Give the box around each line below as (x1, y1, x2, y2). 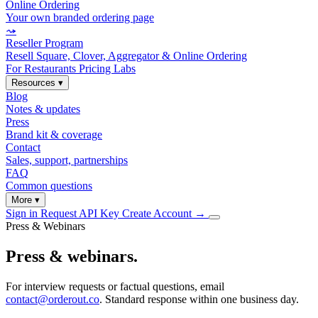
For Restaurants (6, 62, 79, 75)
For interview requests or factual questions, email (6, 280, 224, 292)
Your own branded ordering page (6, 11, 154, 23)
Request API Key (40, 207, 122, 219)
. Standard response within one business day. (99, 292, 299, 305)
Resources (11, 77, 58, 88)
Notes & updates (6, 103, 80, 115)
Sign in (6, 207, 40, 219)
